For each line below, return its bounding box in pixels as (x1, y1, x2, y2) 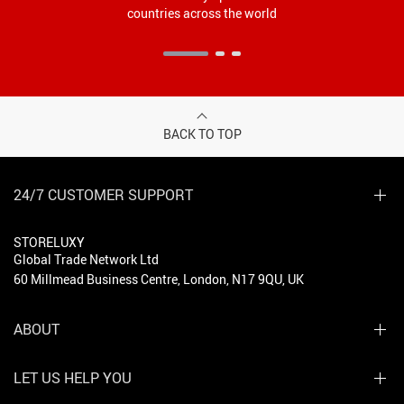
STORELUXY (14, 233, 85, 251)
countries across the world (127, 4, 277, 22)
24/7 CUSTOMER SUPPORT (14, 184, 193, 205)
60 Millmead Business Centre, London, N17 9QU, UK (14, 270, 304, 288)
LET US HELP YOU (14, 367, 132, 388)
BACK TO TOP (162, 124, 242, 142)
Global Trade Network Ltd (14, 250, 159, 268)
